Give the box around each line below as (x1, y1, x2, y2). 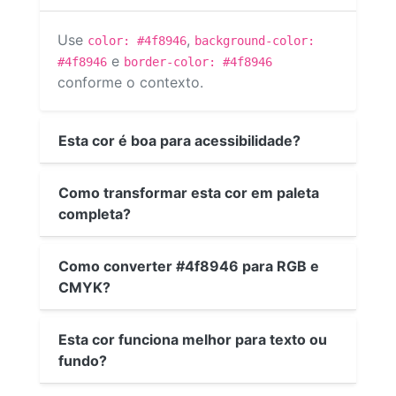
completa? (58, 204, 131, 223)
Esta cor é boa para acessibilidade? (58, 131, 301, 149)
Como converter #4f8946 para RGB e (58, 256, 319, 275)
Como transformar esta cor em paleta (58, 183, 319, 202)
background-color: (194, 34, 315, 49)
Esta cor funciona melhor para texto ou (58, 330, 327, 348)
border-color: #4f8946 (124, 55, 272, 70)
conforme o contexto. (57, 73, 203, 92)
